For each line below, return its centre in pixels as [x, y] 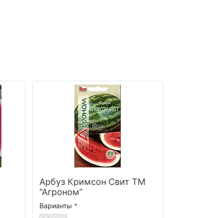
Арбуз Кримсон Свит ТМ [93, 182]
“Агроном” [61, 192]
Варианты [56, 206]
